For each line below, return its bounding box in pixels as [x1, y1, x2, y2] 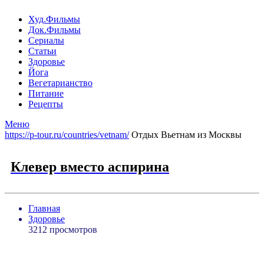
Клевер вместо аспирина [11, 159, 169, 174]
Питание [28, 88, 64, 98]
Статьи [28, 46, 57, 56]
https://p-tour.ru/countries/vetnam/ [5, 130, 129, 140]
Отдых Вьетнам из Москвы [129, 130, 242, 140]
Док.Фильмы [28, 25, 81, 35]
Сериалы [28, 35, 64, 45]
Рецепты [28, 99, 63, 109]
